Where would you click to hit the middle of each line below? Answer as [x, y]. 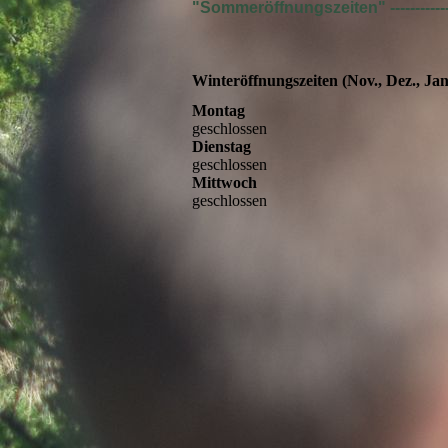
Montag [218, 110]
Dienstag [221, 146]
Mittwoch [224, 182]
